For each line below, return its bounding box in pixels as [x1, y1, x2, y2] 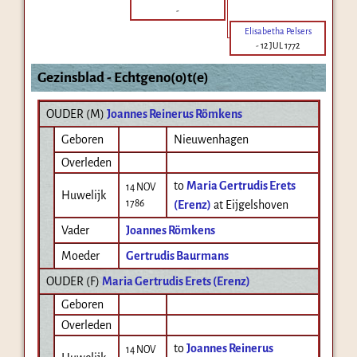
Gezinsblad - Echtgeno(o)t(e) [37, 69, 209, 85]
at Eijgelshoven [213, 198, 288, 211]
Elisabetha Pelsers [244, 25, 312, 36]
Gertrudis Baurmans [125, 249, 229, 262]
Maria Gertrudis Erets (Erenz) [101, 274, 250, 288]
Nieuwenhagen [173, 132, 249, 146]
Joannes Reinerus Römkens [106, 107, 242, 120]
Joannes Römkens [125, 223, 215, 237]
